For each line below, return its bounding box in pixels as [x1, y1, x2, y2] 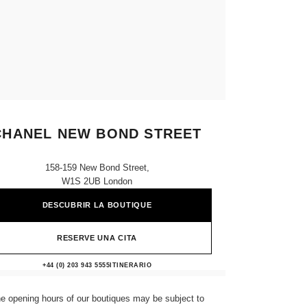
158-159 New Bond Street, [45, 162, 149, 173]
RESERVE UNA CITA [56, 234, 138, 242]
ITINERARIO [110, 262, 151, 269]
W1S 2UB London [62, 176, 132, 186]
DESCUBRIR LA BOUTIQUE [42, 201, 152, 209]
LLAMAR [75, 262, 106, 269]
